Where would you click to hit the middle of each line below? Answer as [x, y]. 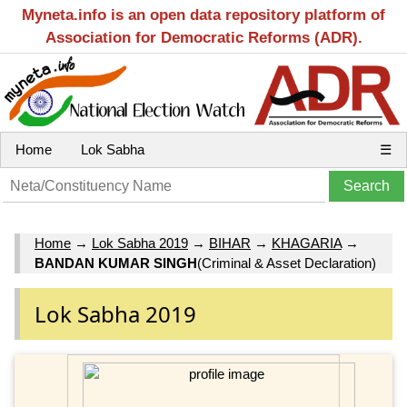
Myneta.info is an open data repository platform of [203, 15]
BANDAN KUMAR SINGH [116, 263]
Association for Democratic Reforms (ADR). [203, 38]
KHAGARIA [307, 243]
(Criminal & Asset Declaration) [287, 263]
